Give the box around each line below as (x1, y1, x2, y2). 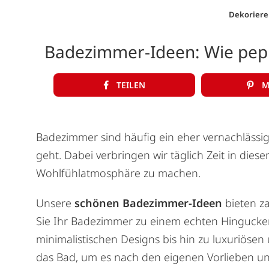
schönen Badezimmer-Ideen (74, 195, 222, 210)
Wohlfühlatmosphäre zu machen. (36, 165, 201, 180)
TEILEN (116, 79, 145, 91)
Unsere (36, 195, 74, 210)
